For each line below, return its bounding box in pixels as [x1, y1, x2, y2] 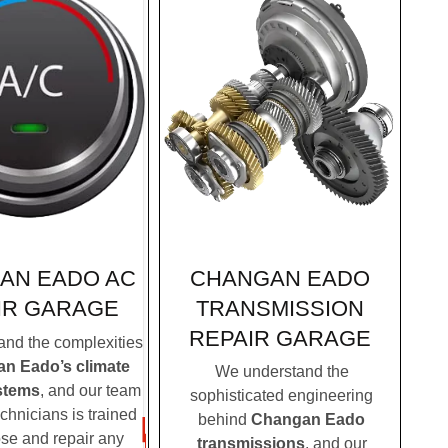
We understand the [214, 363, 349, 381]
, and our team [40, 381, 141, 399]
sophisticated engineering [190, 387, 373, 405]
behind [198, 411, 251, 429]
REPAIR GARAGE [189, 325, 371, 351]
